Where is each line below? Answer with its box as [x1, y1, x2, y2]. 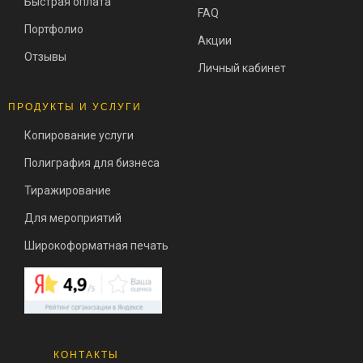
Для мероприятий [24, 211, 122, 225]
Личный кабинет [198, 62, 286, 75]
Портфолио [24, 23, 83, 36]
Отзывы [24, 50, 66, 64]
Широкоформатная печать [24, 239, 169, 253]
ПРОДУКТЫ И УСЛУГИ [8, 101, 142, 113]
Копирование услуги [24, 129, 134, 143]
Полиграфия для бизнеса [24, 156, 160, 170]
